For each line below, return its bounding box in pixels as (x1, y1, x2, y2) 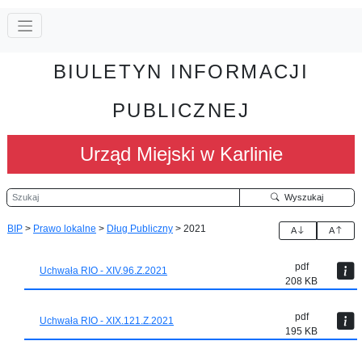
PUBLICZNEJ (112, 99, 250, 121)
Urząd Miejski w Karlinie (79, 142, 283, 165)
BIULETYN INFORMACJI (53, 60, 309, 82)
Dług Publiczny (107, 222, 173, 234)
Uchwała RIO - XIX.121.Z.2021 (40, 315, 174, 326)
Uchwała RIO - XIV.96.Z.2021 (40, 265, 167, 276)
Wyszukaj (279, 192, 323, 202)
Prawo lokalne (33, 222, 96, 234)
